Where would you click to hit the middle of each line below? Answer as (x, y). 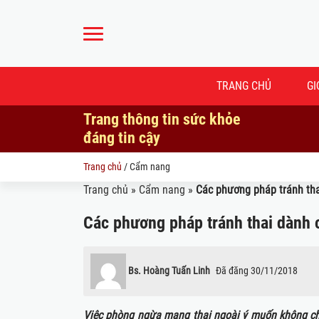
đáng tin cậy (122, 138)
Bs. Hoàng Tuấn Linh (169, 270)
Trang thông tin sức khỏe (162, 119)
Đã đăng (232, 270)
